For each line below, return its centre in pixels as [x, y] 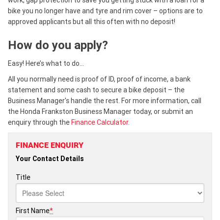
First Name [33, 210]
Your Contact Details [50, 158]
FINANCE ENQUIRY [50, 145]
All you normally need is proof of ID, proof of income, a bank [99, 79]
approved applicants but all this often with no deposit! [92, 21]
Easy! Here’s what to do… [46, 63]
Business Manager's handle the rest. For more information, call [105, 100]
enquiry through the [40, 122]
